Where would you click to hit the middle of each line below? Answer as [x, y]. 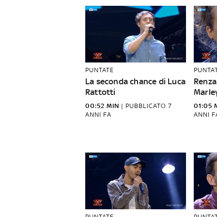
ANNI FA [98, 115]
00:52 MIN [102, 106]
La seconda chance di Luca [135, 81]
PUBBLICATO [147, 106]
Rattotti [101, 92]
